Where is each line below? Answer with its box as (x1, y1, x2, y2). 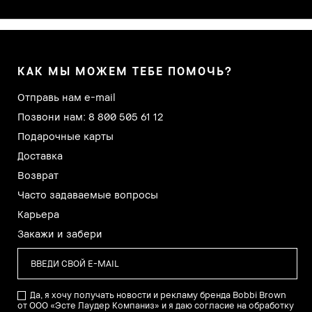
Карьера (17, 207, 59, 220)
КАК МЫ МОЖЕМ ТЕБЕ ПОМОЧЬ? (17, 63, 233, 78)
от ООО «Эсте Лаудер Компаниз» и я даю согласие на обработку (17, 299, 294, 311)
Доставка (17, 148, 63, 162)
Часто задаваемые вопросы (17, 187, 158, 201)
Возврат (17, 168, 58, 181)
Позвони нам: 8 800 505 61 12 (17, 109, 163, 123)
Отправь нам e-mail (17, 90, 116, 103)
